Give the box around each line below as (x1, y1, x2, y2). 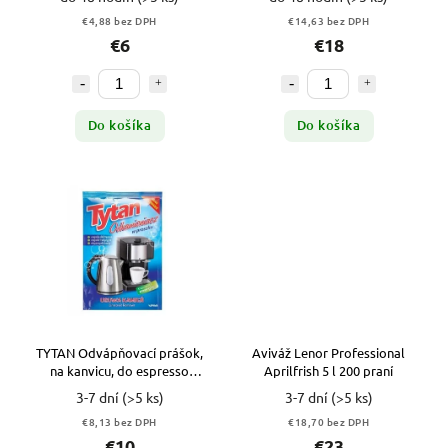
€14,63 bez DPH (288, 12, 369, 28)
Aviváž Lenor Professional (252, 344, 405, 362)
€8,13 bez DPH (82, 414, 157, 430)
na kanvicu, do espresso (50, 362, 189, 380)
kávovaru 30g (79, 380, 160, 398)
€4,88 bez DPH (82, 12, 157, 28)
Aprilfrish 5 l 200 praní (264, 362, 393, 380)
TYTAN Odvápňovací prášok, (36, 344, 203, 362)
